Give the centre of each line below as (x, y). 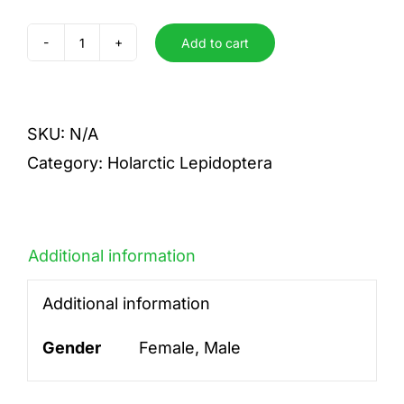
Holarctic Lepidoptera (190, 163)
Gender (71, 347)
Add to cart (215, 42)
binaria (106, 55)
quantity (112, 84)
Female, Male (189, 347)
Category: (67, 163)
